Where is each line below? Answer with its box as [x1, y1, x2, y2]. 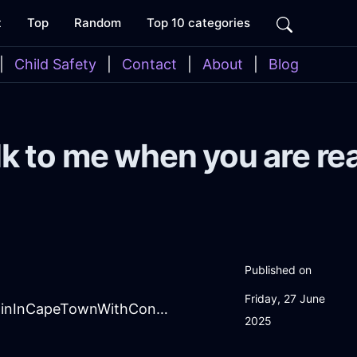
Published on [245, 263, 312, 277]
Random [74, 15, 121, 30]
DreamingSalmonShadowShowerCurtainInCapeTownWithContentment [156, 300, 168, 318]
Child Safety [14, 56, 96, 73]
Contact [122, 56, 177, 73]
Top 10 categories [147, 15, 250, 30]
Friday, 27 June [245, 292, 325, 306]
